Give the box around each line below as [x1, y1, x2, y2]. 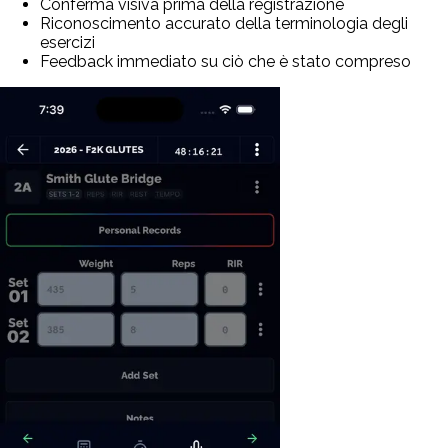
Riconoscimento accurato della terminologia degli [40, 14, 408, 34]
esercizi [40, 33, 95, 53]
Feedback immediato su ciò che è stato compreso [40, 52, 411, 72]
